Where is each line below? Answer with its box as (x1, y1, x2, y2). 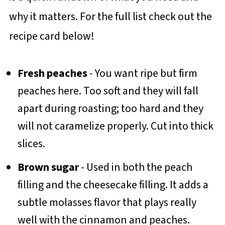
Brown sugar (17, 159, 79, 176)
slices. (17, 136, 45, 152)
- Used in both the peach (78, 159, 192, 176)
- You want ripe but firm (87, 65, 197, 82)
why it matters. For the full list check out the (9, 9, 212, 25)
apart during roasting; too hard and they (17, 100, 203, 117)
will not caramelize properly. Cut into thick (17, 118, 213, 135)
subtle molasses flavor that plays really (17, 194, 196, 211)
